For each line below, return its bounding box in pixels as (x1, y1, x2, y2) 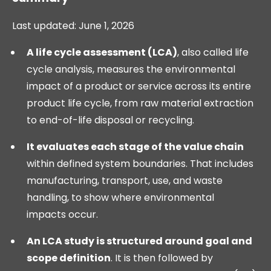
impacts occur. (27, 207, 98, 222)
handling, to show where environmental (27, 191, 214, 205)
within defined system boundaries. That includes (27, 157, 253, 171)
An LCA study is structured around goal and (27, 234, 252, 249)
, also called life (177, 45, 249, 60)
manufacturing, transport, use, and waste (27, 174, 223, 188)
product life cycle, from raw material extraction (27, 96, 253, 111)
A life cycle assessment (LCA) (27, 45, 177, 60)
